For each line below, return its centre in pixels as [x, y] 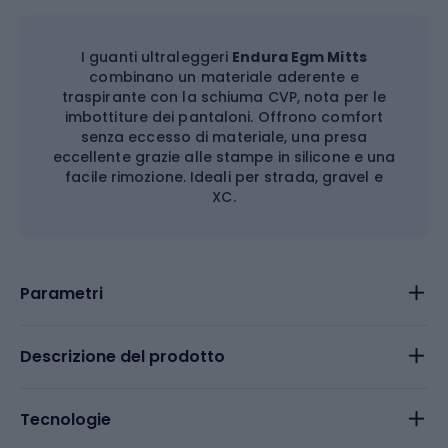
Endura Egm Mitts [299, 56]
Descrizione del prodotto [122, 356]
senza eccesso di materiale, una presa [224, 136]
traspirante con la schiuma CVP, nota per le [224, 96]
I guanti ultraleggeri [157, 56]
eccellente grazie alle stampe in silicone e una [224, 156]
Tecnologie [65, 419]
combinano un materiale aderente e [224, 76]
